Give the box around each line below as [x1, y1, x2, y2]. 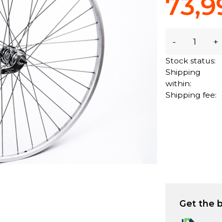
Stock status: [166, 55, 216, 65]
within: [166, 78, 192, 88]
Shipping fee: [166, 90, 217, 100]
